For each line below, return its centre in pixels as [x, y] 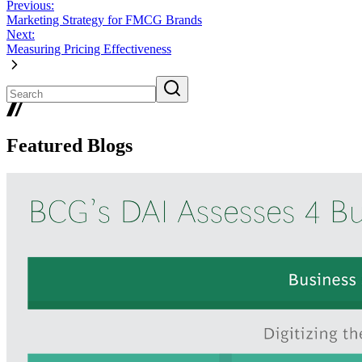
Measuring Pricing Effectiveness [89, 48]
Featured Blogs [69, 146]
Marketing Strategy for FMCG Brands [104, 19]
